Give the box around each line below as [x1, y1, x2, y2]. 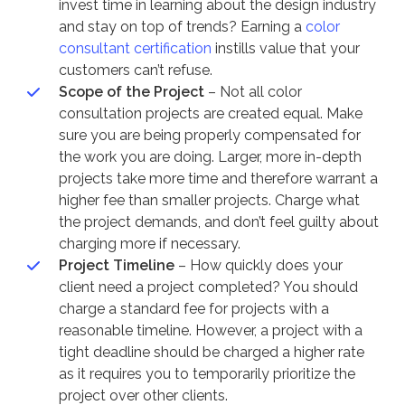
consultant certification [58, 39, 212, 57]
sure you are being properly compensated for [58, 126, 361, 144]
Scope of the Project [58, 82, 208, 100]
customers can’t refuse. [58, 61, 212, 79]
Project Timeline [58, 256, 174, 274]
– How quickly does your [174, 256, 343, 274]
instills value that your [211, 39, 360, 57]
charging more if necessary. [58, 234, 240, 252]
